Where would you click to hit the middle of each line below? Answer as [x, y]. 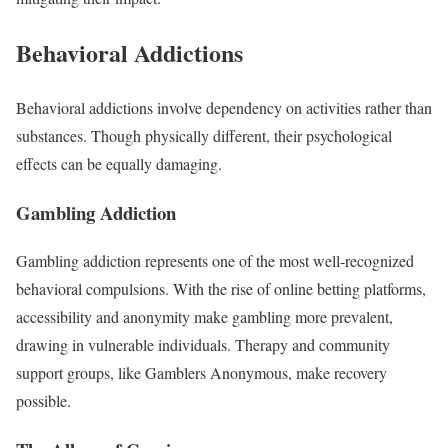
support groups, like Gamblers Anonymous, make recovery [201, 373]
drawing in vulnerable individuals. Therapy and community [203, 345]
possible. [46, 401]
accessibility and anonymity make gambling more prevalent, [204, 317]
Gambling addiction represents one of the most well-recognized [215, 261]
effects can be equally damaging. [121, 163]
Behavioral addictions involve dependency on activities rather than [224, 107]
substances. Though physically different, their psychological [204, 135]
